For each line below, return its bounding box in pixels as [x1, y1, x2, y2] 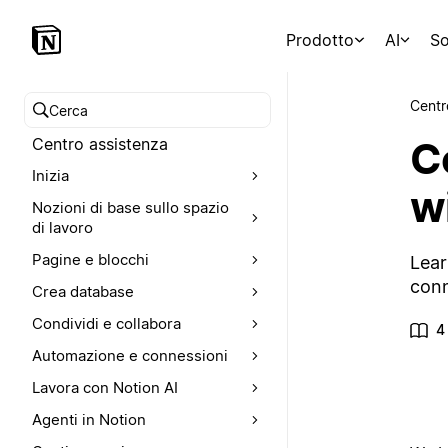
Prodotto [286, 30, 355, 50]
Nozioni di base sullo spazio [32, 198, 229, 217]
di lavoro [32, 218, 93, 237]
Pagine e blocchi [32, 250, 149, 269]
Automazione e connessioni [32, 346, 228, 365]
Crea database [32, 282, 134, 301]
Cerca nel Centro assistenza [33, 111, 246, 132]
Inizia [32, 166, 69, 185]
